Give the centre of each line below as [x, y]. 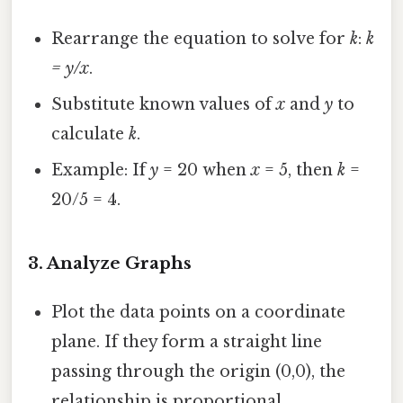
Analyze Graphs [119, 264]
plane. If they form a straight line [187, 342]
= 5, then [299, 170]
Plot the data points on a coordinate [199, 313]
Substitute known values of [164, 105]
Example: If [101, 170]
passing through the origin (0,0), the [199, 372]
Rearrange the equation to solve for [201, 39]
